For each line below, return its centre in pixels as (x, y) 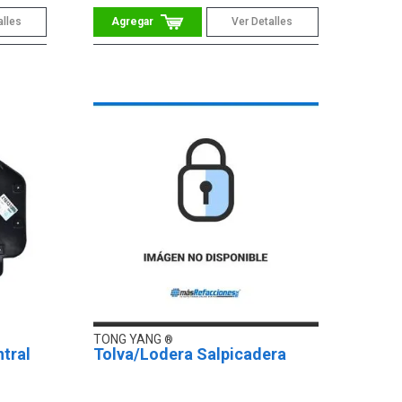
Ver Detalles (262, 21)
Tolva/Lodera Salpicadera (190, 354)
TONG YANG (129, 340)
